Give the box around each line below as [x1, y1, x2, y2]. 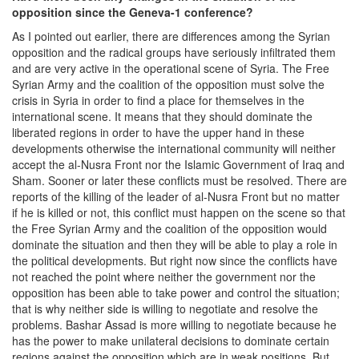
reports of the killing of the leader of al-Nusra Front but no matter [12, 188, 340, 204]
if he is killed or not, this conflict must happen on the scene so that [12, 204, 345, 220]
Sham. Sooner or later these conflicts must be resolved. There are [12, 171, 347, 188]
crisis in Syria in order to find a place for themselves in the [12, 91, 305, 108]
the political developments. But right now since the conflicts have [12, 252, 337, 268]
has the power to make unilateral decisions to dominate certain [12, 332, 329, 349]
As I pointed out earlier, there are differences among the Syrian [12, 27, 330, 44]
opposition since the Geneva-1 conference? [12, 3, 253, 20]
